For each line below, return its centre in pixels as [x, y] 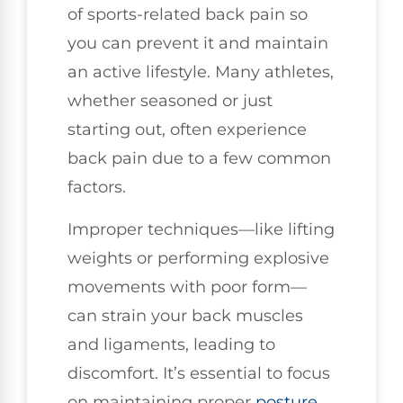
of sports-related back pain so [188, 15]
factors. [97, 188]
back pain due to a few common [199, 159]
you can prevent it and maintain [198, 44]
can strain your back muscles [185, 315]
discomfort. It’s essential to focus [199, 373]
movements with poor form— [187, 287]
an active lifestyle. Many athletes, [201, 72]
